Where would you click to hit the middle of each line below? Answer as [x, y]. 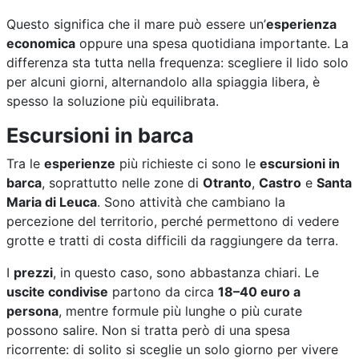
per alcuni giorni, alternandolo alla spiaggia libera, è [163, 81]
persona [32, 311]
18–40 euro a [259, 291]
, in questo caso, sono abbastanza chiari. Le [186, 272]
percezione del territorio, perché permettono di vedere [173, 221]
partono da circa [163, 291]
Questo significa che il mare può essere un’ [136, 24]
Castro [280, 182]
